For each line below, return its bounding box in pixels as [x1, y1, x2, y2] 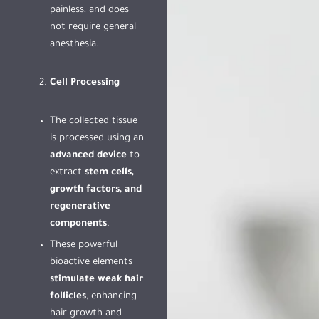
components [50, 219, 107, 229]
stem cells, [85, 167, 134, 178]
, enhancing [86, 291, 137, 302]
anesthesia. [50, 39, 99, 50]
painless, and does [50, 5, 129, 16]
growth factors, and [50, 184, 142, 195]
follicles [50, 291, 86, 302]
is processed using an [50, 133, 144, 144]
